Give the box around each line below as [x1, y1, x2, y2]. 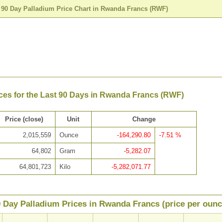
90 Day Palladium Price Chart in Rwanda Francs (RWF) [1, 4, 168, 12]
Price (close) [5, 115, 44, 123]
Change [132, 115, 156, 123]
